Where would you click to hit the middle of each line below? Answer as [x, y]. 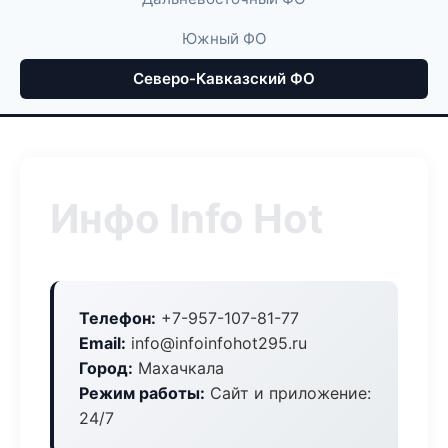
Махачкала [178, 368]
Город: [106, 368]
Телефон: [117, 318]
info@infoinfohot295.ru [216, 343]
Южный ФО [224, 38]
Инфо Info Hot [187, 218]
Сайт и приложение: [288, 393]
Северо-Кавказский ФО [224, 78]
